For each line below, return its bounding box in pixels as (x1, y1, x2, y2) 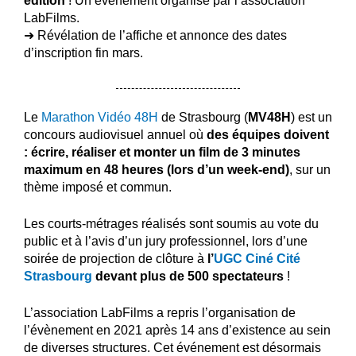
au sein (289, 323, 331, 337)
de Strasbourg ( (158, 110, 248, 124)
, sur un (289, 162, 331, 176)
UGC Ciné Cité (214, 251, 300, 265)
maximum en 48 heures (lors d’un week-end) (24, 162, 289, 176)
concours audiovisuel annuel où (24, 127, 207, 141)
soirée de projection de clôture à (24, 251, 207, 265)
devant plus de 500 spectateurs (92, 269, 284, 283)
